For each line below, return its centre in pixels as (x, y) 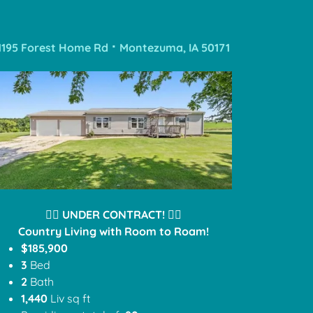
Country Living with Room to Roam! (114, 231)
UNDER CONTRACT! (115, 214)
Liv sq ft (71, 298)
